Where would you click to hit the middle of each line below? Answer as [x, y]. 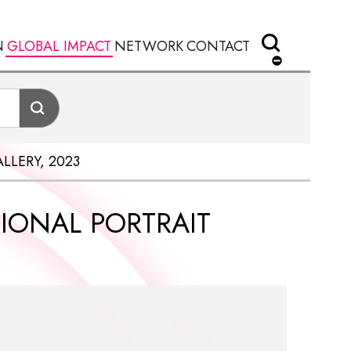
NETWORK [149, 46]
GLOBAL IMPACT [59, 46]
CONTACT [218, 46]
